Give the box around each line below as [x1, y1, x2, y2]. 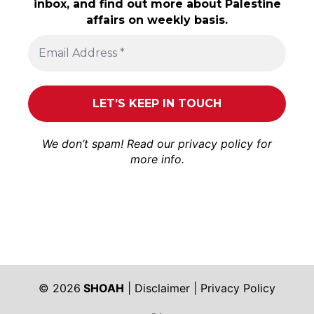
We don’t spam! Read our [42, 137, 178, 151]
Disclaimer [135, 281, 190, 295]
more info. [130, 152, 184, 166]
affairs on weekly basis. [86, 13, 228, 27]
